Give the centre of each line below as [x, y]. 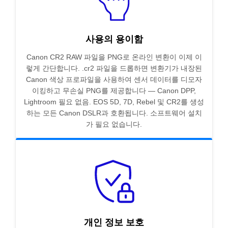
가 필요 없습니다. [114, 124]
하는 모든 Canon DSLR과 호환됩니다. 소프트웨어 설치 [114, 113]
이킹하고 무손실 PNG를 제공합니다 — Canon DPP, [114, 91]
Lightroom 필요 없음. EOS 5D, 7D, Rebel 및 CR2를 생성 [114, 102]
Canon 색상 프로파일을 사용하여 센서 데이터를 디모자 [114, 80]
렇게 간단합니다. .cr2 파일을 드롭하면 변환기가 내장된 [114, 68]
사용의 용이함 [114, 39]
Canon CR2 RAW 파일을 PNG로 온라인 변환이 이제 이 [114, 57]
